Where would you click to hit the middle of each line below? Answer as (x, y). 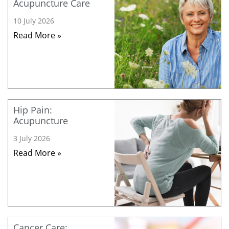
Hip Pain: (33, 110)
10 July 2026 (34, 21)
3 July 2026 (32, 139)
